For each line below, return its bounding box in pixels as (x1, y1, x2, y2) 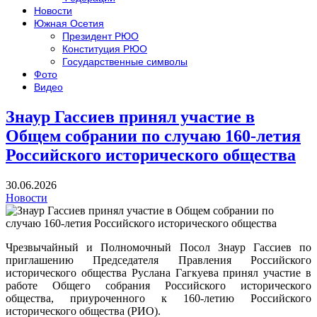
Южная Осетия (34, 18, 104, 29)
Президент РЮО (62, 30, 139, 42)
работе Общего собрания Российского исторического (6, 279, 311, 292)
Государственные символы (62, 56, 188, 67)
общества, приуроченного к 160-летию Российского (6, 292, 311, 304)
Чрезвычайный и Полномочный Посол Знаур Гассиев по (6, 241, 311, 253)
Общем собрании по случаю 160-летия (6, 126, 301, 145)
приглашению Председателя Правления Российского (6, 253, 311, 266)
